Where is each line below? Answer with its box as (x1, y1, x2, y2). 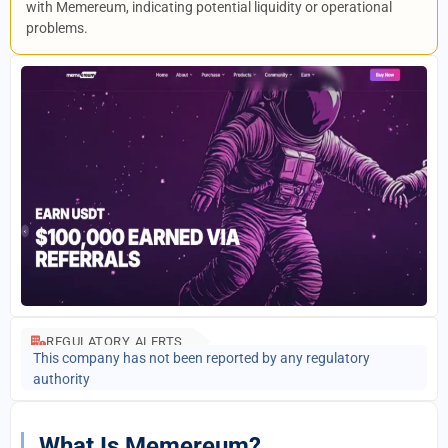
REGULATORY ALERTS (46, 334, 183, 349)
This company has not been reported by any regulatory (33, 350, 370, 366)
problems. (26, 20, 88, 36)
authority (33, 371, 90, 387)
